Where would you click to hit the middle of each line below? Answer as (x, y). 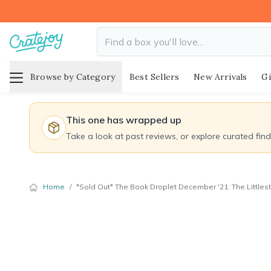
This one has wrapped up (124, 120)
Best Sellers (155, 77)
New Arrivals (220, 77)
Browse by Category (73, 77)
